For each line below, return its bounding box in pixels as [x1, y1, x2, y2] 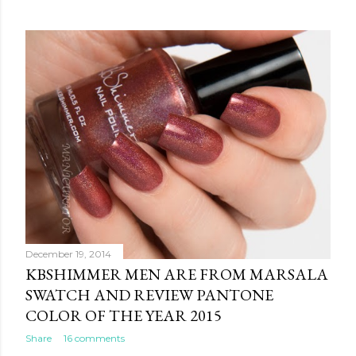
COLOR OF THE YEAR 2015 [25, 305, 222, 327]
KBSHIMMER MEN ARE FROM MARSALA [25, 264, 328, 285]
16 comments [64, 332, 125, 345]
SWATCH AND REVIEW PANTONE [25, 284, 273, 306]
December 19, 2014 [25, 248, 111, 261]
